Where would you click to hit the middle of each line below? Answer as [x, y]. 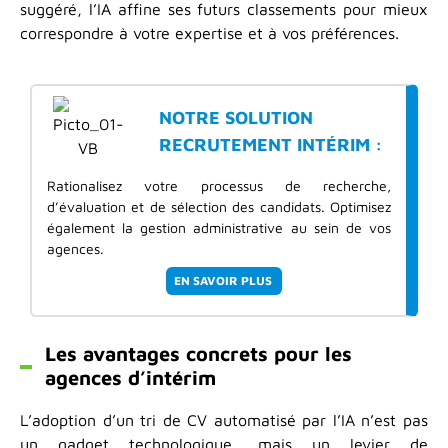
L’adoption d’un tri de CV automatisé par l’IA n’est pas [224, 420]
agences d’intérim [130, 378]
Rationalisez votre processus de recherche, [219, 186]
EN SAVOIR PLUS [223, 281]
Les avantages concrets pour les [198, 354]
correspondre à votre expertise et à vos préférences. [209, 33]
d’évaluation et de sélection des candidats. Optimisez [219, 207]
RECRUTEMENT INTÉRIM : [271, 144]
